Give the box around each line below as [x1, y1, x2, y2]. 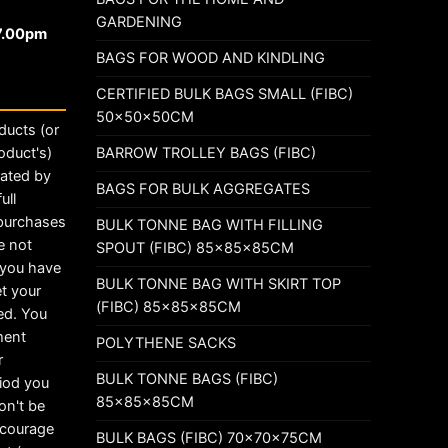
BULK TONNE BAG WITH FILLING [96, 215, 323, 234]
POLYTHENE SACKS [96, 333, 236, 352]
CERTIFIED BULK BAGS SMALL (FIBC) [96, 84, 353, 103]
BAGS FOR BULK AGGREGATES [96, 179, 310, 198]
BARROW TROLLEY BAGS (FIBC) [96, 143, 316, 162]
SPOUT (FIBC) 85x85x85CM [96, 238, 294, 257]
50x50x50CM [96, 107, 194, 126]
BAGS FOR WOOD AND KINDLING [96, 48, 325, 67]
